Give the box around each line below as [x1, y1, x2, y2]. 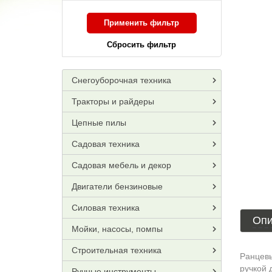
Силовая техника [72, 203, 140, 212]
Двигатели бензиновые [72, 182, 163, 191]
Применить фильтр [104, 18, 180, 27]
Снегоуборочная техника [72, 75, 171, 85]
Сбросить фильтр [107, 40, 177, 49]
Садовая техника [72, 139, 140, 149]
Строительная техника [72, 245, 161, 255]
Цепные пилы [72, 118, 126, 127]
